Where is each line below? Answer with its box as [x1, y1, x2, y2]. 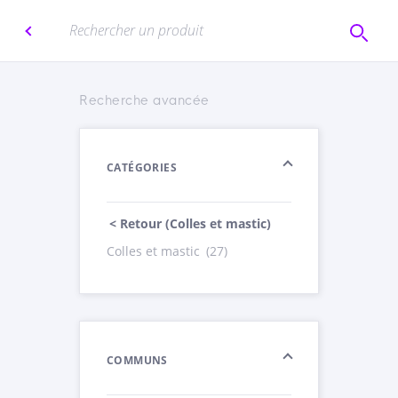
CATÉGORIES [107, 160, 177, 175]
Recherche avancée [79, 92, 210, 108]
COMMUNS [107, 353, 168, 368]
